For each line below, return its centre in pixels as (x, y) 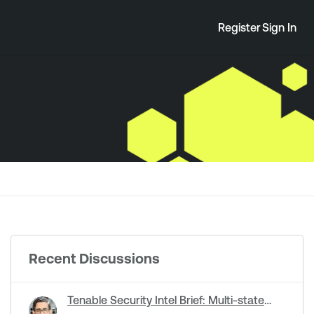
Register (239, 27)
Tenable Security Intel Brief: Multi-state (166, 300)
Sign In (279, 27)
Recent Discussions (94, 258)
